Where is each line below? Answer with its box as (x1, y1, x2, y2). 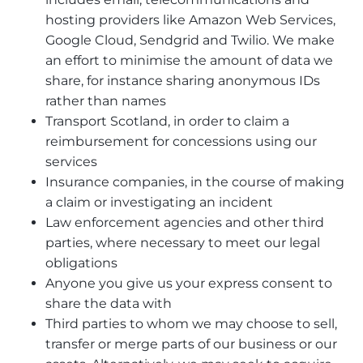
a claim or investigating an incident (45, 194, 273, 210)
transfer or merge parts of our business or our (45, 335, 337, 352)
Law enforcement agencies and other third (45, 214, 324, 230)
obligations (45, 254, 117, 271)
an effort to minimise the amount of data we (45, 52, 333, 68)
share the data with (45, 295, 172, 311)
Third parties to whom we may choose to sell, (45, 315, 337, 331)
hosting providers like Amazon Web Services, (45, 11, 335, 28)
